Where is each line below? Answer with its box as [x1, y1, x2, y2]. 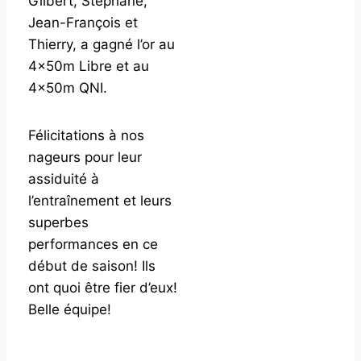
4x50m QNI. [28, 80, 107, 96]
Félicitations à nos [28, 127, 144, 143]
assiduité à [28, 171, 99, 187]
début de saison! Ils [28, 258, 156, 274]
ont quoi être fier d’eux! [28, 280, 177, 296]
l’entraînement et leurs [28, 193, 172, 209]
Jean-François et [28, 15, 138, 31]
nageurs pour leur [28, 149, 142, 165]
